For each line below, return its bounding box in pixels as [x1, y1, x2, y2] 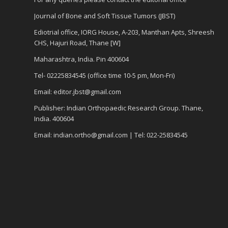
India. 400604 [34, 114, 74, 124]
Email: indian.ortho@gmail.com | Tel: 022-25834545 [34, 130, 188, 140]
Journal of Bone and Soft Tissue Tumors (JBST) [34, 11, 175, 20]
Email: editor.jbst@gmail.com [34, 87, 121, 97]
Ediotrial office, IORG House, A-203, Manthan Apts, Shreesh [34, 27, 214, 37]
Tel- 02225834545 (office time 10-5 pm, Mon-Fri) [34, 71, 175, 80]
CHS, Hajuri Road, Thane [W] [34, 38, 121, 47]
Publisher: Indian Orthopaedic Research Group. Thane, [34, 103, 203, 113]
